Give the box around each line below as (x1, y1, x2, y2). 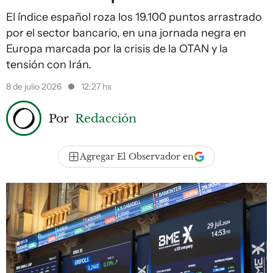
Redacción (75, 110, 136, 126)
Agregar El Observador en (80, 151, 194, 162)
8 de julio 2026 (6, 81, 63, 92)
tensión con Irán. (6, 58, 91, 71)
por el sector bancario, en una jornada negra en (6, 26, 246, 40)
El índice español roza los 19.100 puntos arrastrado (6, 10, 262, 24)
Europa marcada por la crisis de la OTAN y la (6, 42, 228, 55)
